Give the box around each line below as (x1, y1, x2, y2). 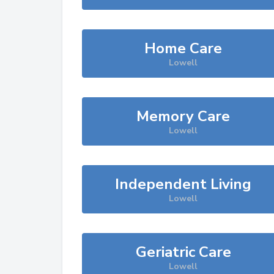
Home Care (144, 39, 223, 58)
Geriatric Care (135, 242, 231, 262)
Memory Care (136, 106, 231, 126)
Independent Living (115, 174, 252, 194)
